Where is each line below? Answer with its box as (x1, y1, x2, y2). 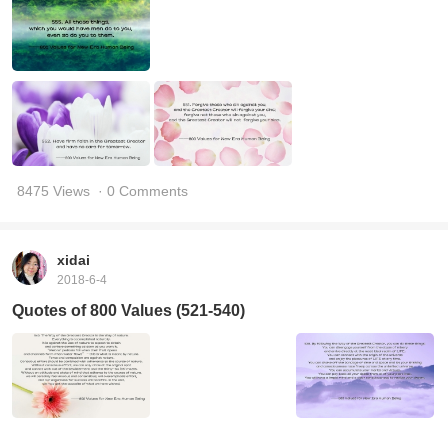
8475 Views (17, 182, 90, 199)
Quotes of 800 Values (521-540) (12, 301, 245, 319)
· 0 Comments (98, 182, 188, 199)
